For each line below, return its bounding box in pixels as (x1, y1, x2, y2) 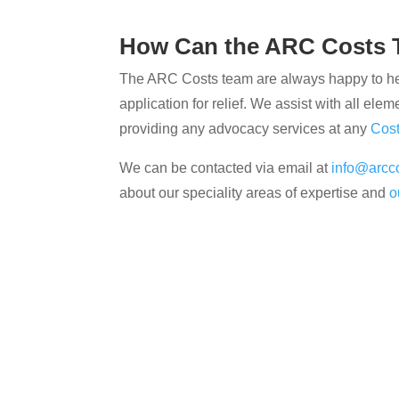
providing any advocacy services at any (119, 120, 371, 136)
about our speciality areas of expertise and (119, 184, 387, 200)
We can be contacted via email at (119, 159, 332, 175)
